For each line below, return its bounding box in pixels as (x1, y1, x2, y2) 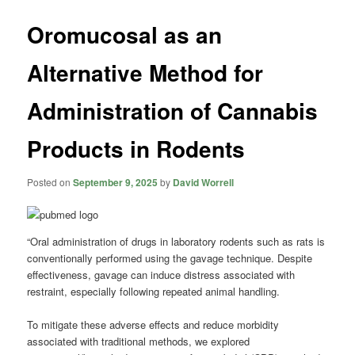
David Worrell (173, 174, 235, 189)
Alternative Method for (27, 56, 264, 90)
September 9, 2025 (73, 174, 158, 189)
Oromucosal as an (27, 18, 223, 52)
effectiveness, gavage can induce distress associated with (27, 267, 296, 282)
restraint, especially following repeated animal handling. (27, 284, 281, 299)
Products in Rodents (27, 132, 246, 166)
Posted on (27, 174, 74, 189)
